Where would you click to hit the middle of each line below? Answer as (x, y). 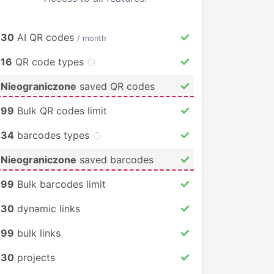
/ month (92, 38)
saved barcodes (115, 159)
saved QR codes (116, 86)
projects (35, 257)
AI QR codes (46, 37)
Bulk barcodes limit (60, 184)
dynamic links (47, 208)
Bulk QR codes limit (61, 110)
